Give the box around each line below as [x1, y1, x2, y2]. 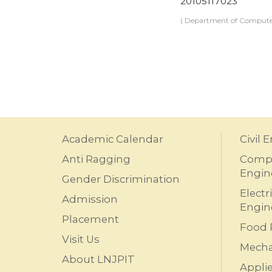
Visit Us [62, 233, 100, 245]
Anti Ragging [62, 153, 131, 165]
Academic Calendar [62, 133, 163, 145]
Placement [62, 213, 119, 225]
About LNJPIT [62, 253, 135, 265]
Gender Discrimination [62, 173, 180, 185]
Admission [62, 193, 118, 205]
